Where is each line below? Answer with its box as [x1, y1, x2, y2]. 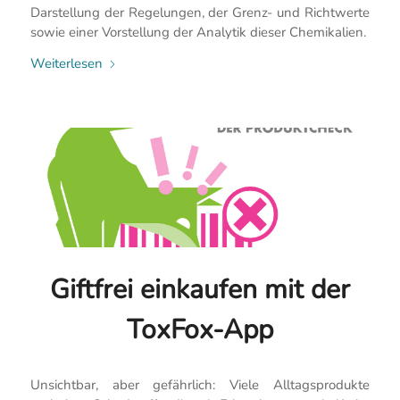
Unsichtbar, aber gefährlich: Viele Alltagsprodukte [29, 375, 371, 394]
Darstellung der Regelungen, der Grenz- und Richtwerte [29, 4, 371, 22]
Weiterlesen [29, 54, 103, 73]
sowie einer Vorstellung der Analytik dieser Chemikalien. [29, 23, 366, 42]
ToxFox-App [126, 312, 273, 349]
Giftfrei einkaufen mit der [49, 271, 350, 309]
